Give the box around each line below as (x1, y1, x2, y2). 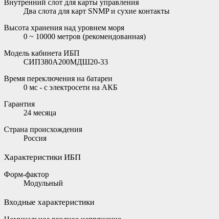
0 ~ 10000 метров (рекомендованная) (23, 32, 146, 41)
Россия (23, 133, 46, 142)
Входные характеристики (4, 197, 94, 207)
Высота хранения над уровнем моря (4, 23, 124, 32)
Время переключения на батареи (4, 74, 112, 83)
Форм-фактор (4, 170, 49, 178)
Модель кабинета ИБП (4, 48, 80, 57)
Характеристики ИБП (4, 152, 81, 162)
